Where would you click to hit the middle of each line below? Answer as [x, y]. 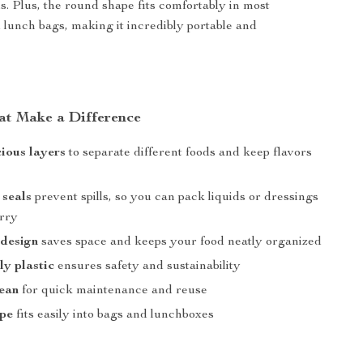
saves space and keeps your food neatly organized [180, 242]
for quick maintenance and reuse [113, 291]
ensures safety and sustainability [148, 267]
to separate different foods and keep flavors [189, 153]
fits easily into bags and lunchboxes [114, 315]
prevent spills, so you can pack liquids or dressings [175, 198]
